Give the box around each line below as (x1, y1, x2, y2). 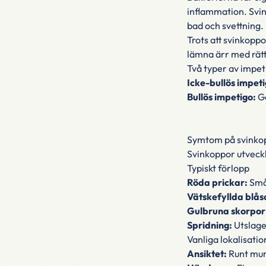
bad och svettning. (186, 20, 264, 31)
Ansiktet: (186, 248, 227, 259)
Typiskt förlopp (186, 162, 249, 174)
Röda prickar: (186, 176, 248, 188)
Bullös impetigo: (186, 91, 256, 103)
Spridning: (186, 219, 232, 231)
